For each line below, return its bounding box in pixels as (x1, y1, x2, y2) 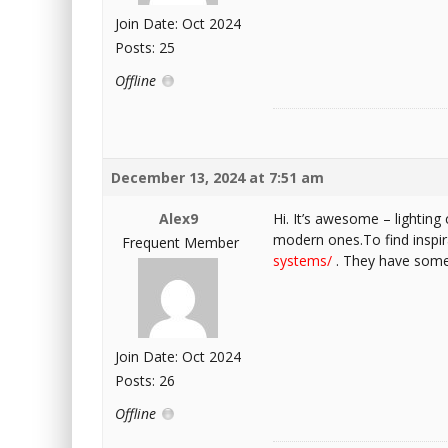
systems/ (273, 251, 332, 270)
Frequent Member (122, 233, 239, 252)
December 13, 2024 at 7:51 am (111, 168, 324, 187)
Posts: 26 (115, 371, 175, 390)
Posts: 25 (115, 38, 175, 57)
